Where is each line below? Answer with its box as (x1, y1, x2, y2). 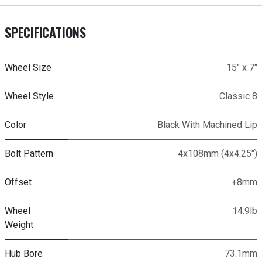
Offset (5, 177, 32, 188)
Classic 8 (219, 91, 257, 102)
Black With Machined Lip (157, 119, 257, 131)
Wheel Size (5, 62, 51, 74)
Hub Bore (5, 248, 43, 260)
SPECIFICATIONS (5, 23, 86, 42)
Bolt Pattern (5, 148, 53, 160)
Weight (5, 219, 33, 231)
